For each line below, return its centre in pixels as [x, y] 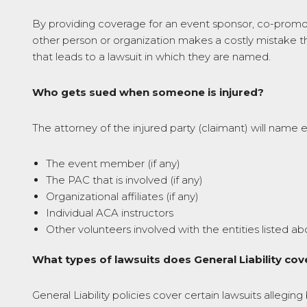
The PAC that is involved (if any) [124, 180]
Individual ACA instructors [110, 213]
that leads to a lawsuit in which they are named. [151, 57]
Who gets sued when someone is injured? [148, 92]
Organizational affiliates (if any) [122, 196]
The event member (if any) [113, 163]
